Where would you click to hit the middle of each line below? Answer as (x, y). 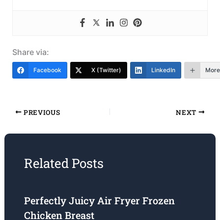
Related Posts (64, 163)
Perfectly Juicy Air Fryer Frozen (99, 201)
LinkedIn (163, 70)
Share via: (30, 52)
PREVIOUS (41, 112)
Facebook (47, 70)
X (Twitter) (106, 70)
